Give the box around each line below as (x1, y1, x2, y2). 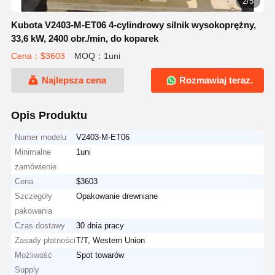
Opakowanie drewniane (76, 191, 158, 201)
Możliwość (15, 250, 53, 260)
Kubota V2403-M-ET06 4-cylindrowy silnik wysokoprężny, (10, 20, 256, 30)
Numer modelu (15, 132, 67, 142)
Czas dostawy (15, 220, 66, 230)
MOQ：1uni (74, 51, 120, 61)
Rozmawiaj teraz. (177, 75, 254, 86)
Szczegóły (15, 191, 53, 201)
